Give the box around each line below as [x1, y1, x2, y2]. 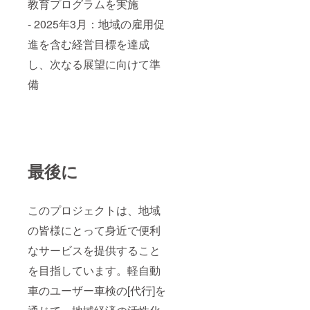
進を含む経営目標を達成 [28, 35, 149, 52]
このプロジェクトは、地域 [28, 201, 161, 218]
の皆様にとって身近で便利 [28, 221, 161, 238]
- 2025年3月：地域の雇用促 [28, 15, 165, 32]
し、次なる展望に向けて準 [28, 55, 161, 72]
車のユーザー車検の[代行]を [28, 282, 166, 298]
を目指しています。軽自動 [28, 262, 161, 278]
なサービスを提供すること [28, 241, 161, 258]
